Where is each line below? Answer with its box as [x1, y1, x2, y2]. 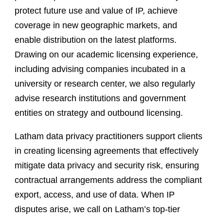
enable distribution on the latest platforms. [15, 35, 177, 45]
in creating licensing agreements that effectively [15, 146, 199, 156]
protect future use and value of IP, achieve [15, 6, 178, 16]
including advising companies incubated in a [15, 64, 185, 74]
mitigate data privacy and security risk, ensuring [15, 161, 199, 170]
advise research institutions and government [15, 93, 186, 103]
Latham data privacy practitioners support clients [15, 131, 202, 141]
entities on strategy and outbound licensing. [15, 108, 183, 118]
